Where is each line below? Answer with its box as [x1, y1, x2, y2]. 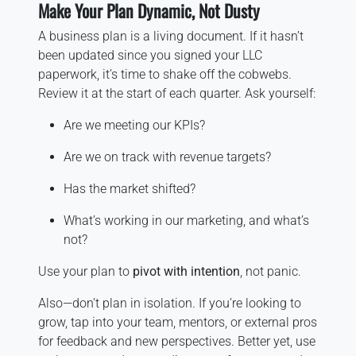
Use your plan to [38, 263, 133, 279]
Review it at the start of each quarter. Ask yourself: [38, 85, 315, 101]
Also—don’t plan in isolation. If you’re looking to [38, 295, 301, 311]
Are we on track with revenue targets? [64, 149, 271, 164]
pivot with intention [133, 263, 240, 279]
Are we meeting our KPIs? [64, 117, 205, 133]
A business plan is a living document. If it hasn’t [38, 28, 304, 44]
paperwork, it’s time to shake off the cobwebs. [38, 66, 292, 82]
